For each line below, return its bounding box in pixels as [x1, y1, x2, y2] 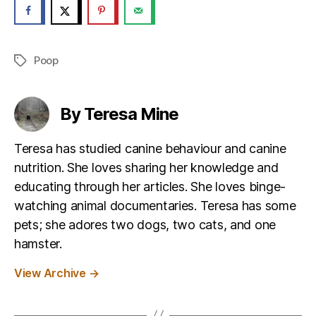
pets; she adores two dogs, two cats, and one [14, 217, 276, 232]
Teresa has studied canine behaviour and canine [14, 140, 286, 156]
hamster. [14, 236, 62, 251]
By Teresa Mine [60, 103, 179, 124]
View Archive [14, 265, 89, 280]
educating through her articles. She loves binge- [14, 178, 286, 194]
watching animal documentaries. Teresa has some [14, 197, 296, 213]
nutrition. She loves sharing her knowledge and [14, 159, 279, 175]
